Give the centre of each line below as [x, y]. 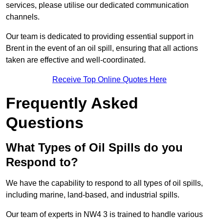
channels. [23, 17]
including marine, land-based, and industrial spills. [93, 195]
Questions [45, 123]
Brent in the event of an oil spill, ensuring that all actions [102, 48]
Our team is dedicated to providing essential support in [100, 37]
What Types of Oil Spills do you [94, 148]
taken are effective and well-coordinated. [76, 60]
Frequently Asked [72, 103]
